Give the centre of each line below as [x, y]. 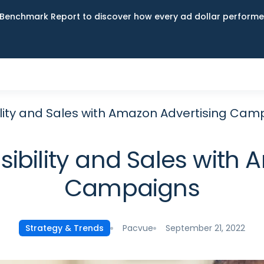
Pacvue [138, 228]
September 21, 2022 [205, 228]
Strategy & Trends [65, 228]
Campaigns [132, 188]
